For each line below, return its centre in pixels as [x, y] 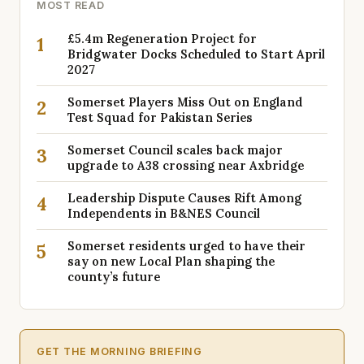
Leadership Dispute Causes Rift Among [184, 198]
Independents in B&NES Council [164, 213]
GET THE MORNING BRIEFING [119, 351]
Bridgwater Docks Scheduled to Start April [196, 54]
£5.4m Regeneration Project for [162, 39]
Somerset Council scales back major [175, 150]
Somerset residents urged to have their [186, 246]
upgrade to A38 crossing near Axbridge [186, 165]
